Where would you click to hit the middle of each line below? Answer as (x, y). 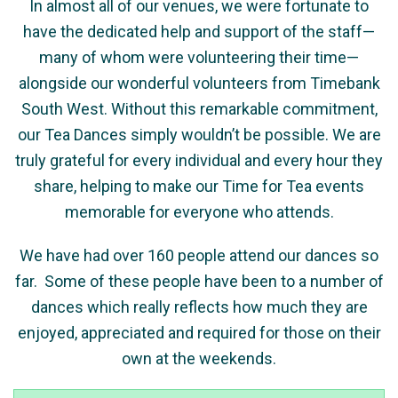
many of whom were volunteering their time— (199, 57)
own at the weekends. (199, 358)
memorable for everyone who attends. (199, 212)
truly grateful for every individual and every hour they (199, 160)
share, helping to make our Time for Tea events (199, 186)
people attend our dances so (276, 255)
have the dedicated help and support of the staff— (199, 32)
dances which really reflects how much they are (199, 307)
